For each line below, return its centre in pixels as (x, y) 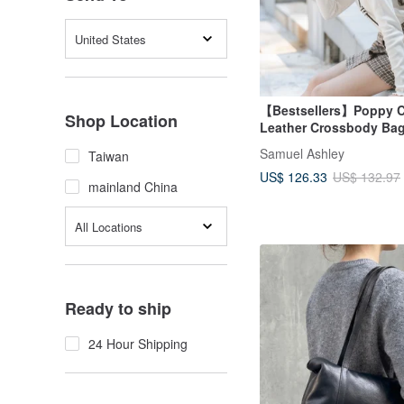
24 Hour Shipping (138, 344)
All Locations (109, 226)
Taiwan (109, 156)
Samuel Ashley (302, 153)
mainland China (133, 187)
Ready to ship (118, 308)
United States (110, 39)
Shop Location (121, 121)
